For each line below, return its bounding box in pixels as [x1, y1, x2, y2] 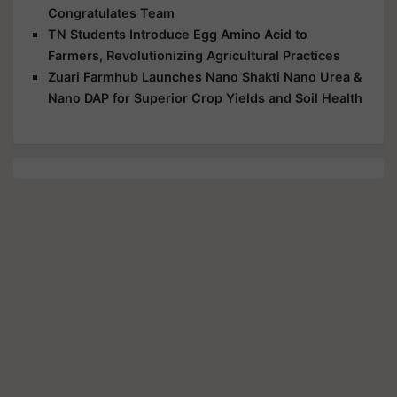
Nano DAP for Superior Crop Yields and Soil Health [48, 90, 362, 105]
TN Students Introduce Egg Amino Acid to [48, 26, 307, 42]
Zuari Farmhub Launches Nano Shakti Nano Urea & [48, 68, 362, 84]
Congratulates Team [48, 4, 175, 20]
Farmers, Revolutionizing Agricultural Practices [48, 47, 340, 63]
